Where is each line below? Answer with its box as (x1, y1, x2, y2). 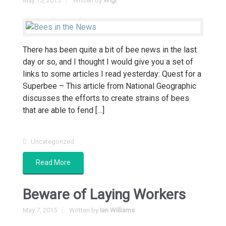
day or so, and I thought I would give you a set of (23, 57, 193, 67)
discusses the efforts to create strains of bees (23, 93, 189, 103)
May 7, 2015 (23, 206, 57, 214)
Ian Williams (100, 206, 135, 214)
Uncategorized (31, 138, 74, 145)
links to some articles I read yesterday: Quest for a (23, 69, 201, 79)
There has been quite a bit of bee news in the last (23, 45, 197, 54)
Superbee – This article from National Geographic (23, 81, 196, 91)
